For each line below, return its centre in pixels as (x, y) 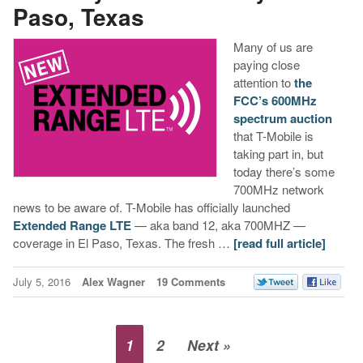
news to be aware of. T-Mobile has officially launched (151, 207)
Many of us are (273, 47)
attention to (263, 83)
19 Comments (190, 282)
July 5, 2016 (43, 282)
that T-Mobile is (273, 136)
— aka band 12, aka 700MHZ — (218, 225)
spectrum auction (282, 119)
